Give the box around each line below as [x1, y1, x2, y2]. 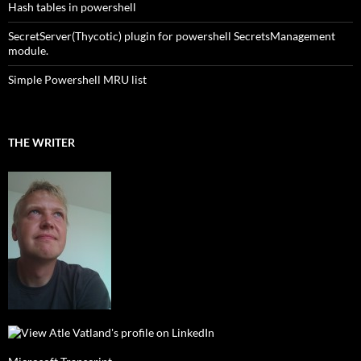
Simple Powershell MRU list [8, 73, 147, 87]
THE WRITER [8, 135, 75, 150]
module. [8, 44, 48, 58]
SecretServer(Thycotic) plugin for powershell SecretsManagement [8, 29, 335, 44]
